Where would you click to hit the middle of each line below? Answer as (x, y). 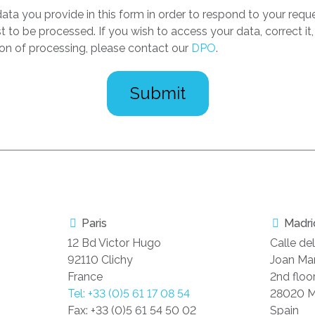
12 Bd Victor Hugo (115, 243)
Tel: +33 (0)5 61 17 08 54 (129, 294)
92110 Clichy (101, 260)
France (85, 277)
